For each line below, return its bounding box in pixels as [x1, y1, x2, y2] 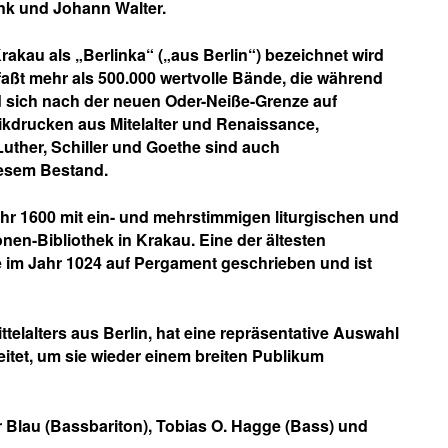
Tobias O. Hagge [152, 414, 281, 437]
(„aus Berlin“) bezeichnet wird [154, 43, 384, 66]
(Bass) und [281, 414, 368, 437]
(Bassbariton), [41, 414, 152, 437]
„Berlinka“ [75, 43, 154, 66]
